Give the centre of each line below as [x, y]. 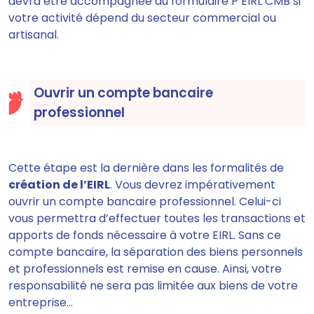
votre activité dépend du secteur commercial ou [142, 18]
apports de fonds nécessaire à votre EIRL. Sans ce [145, 235]
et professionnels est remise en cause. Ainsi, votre [145, 269]
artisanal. [34, 35]
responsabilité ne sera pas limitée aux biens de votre [153, 286]
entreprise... [41, 303]
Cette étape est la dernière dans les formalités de [146, 168]
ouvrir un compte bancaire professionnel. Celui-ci [145, 202]
